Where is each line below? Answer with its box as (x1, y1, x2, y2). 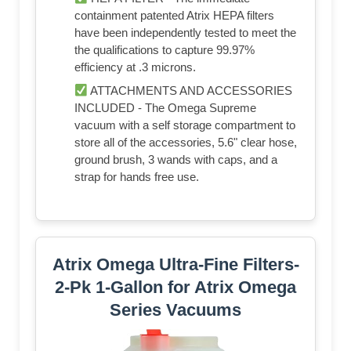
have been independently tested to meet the (74, 26, 296, 40)
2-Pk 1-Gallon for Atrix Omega (55, 277, 296, 298)
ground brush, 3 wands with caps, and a (74, 153, 277, 167)
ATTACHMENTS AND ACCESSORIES (88, 84, 293, 98)
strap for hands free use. (74, 170, 199, 184)
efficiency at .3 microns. (74, 60, 196, 74)
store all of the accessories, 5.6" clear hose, (74, 136, 297, 150)
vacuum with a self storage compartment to (74, 118, 295, 132)
